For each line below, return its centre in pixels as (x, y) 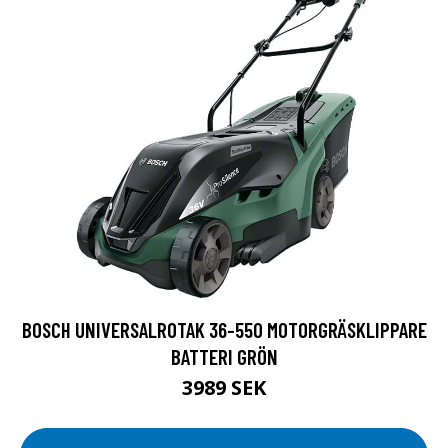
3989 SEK (224, 388)
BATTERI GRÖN (224, 357)
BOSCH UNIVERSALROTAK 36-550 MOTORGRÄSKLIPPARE (224, 330)
